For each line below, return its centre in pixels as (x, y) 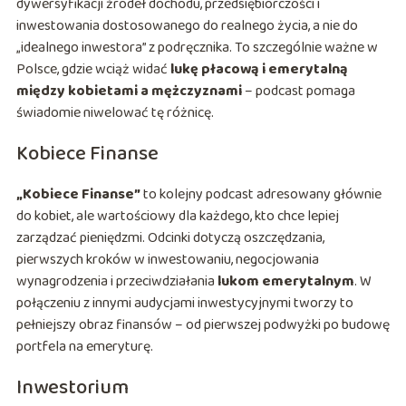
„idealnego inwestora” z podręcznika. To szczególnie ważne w (197, 48)
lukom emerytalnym (285, 282)
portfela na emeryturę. (84, 347)
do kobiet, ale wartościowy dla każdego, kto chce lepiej (177, 217)
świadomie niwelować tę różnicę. (115, 113)
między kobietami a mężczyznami (129, 92)
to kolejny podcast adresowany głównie (261, 195)
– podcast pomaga (298, 92)
